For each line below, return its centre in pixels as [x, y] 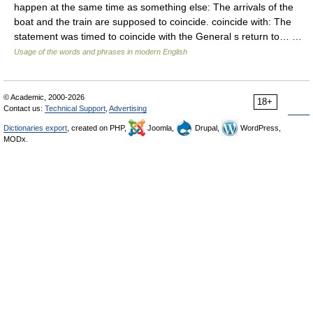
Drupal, [207, 128]
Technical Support [75, 108]
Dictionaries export [35, 128]
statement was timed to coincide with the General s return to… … [161, 36]
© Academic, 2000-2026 [44, 97]
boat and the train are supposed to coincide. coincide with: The [153, 22]
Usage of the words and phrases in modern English [101, 52]
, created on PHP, [98, 128]
